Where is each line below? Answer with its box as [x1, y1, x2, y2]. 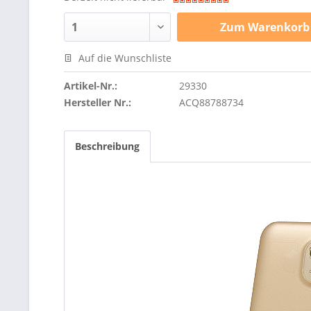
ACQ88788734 [179, 96, 244, 109]
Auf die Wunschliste [76, 51, 171, 65]
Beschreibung [75, 140, 140, 153]
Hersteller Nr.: [64, 96, 131, 109]
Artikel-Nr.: [64, 79, 117, 92]
